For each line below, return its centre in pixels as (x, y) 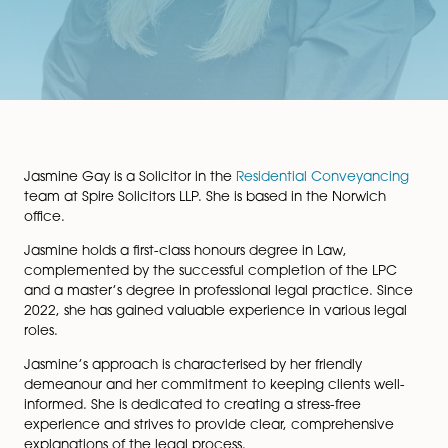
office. (52, 335)
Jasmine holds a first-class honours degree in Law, (218, 375)
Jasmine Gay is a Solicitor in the (153, 288)
